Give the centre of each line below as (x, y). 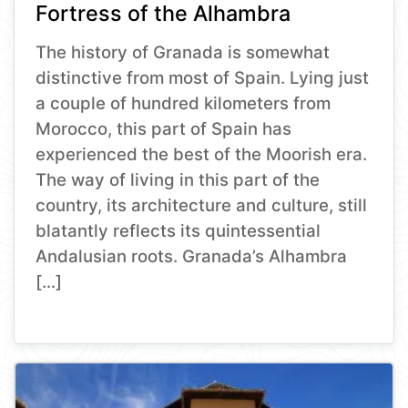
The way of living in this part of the (178, 180)
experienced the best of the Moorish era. (202, 155)
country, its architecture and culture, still (202, 206)
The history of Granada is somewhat (183, 53)
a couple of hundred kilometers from (184, 104)
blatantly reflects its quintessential (178, 231)
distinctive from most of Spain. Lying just (203, 78)
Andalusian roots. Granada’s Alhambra (192, 257)
